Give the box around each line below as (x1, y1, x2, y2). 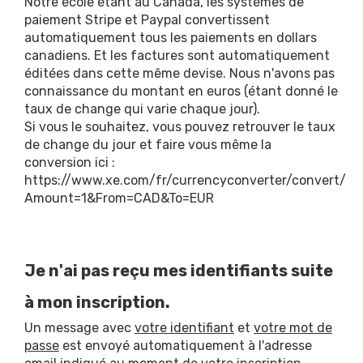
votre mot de (254, 320, 332, 335)
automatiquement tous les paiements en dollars (24, 30, 317, 45)
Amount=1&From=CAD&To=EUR (24, 190, 214, 206)
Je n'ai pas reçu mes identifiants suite (24, 261, 333, 280)
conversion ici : (24, 155, 115, 170)
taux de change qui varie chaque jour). (24, 101, 260, 117)
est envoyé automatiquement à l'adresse (59, 338, 312, 353)
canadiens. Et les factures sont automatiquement (24, 48, 330, 63)
